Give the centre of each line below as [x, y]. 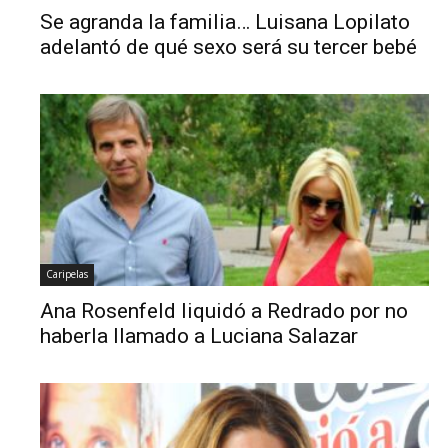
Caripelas [67, 274]
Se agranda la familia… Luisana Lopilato [225, 22]
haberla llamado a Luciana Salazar [199, 336]
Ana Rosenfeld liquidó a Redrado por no [224, 311]
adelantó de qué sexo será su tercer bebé [229, 47]
